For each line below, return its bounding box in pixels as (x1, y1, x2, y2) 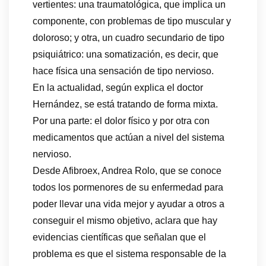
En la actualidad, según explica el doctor (33, 83, 203, 93)
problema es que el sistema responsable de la (33, 249, 226, 259)
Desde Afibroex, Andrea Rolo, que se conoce (33, 166, 221, 176)
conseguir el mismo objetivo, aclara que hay (33, 216, 217, 226)
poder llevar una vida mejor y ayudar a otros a (33, 199, 224, 210)
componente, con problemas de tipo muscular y (33, 16, 231, 27)
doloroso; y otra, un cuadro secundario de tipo (33, 33, 224, 43)
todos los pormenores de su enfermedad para (33, 182, 223, 193)
